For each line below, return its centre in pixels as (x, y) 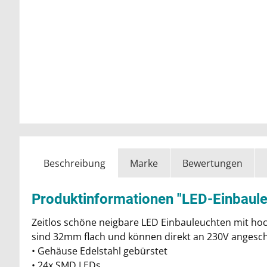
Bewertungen (212, 163)
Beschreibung (74, 163)
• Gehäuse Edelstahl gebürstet (100, 251)
